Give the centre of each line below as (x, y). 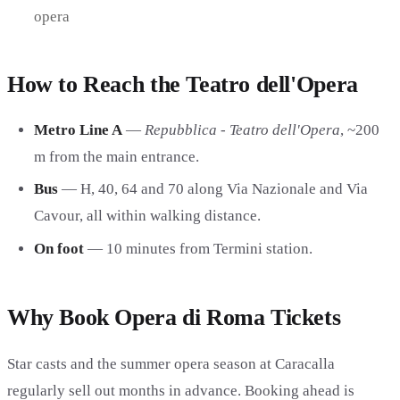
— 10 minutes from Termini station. (198, 249)
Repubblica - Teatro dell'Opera (242, 129)
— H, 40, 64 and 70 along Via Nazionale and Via (212, 189)
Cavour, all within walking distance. (147, 216)
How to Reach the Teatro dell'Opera (183, 85)
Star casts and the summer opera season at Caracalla (171, 363)
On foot (58, 249)
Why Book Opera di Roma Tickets (174, 317)
